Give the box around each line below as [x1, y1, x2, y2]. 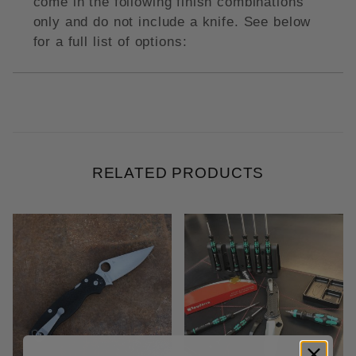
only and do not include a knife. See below [33, 14, 311, 30]
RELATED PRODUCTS [91, 164, 265, 182]
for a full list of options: [33, 34, 188, 50]
